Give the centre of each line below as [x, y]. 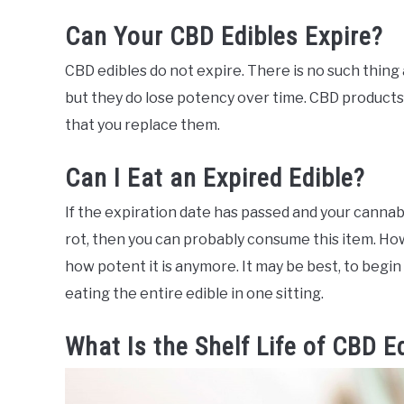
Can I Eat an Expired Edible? [215, 178]
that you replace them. [142, 124]
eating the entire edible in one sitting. [194, 293]
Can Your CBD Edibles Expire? [224, 36]
